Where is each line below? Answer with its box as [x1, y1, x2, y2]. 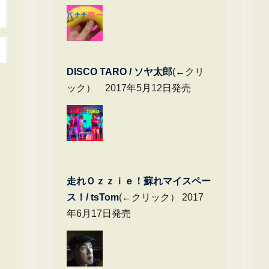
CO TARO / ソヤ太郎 [83, 67, 172, 77]
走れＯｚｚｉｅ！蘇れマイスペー [67, 176, 211, 186]
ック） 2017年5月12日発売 [67, 83, 191, 93]
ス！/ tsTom [67, 192, 119, 202]
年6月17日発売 [67, 208, 131, 219]
